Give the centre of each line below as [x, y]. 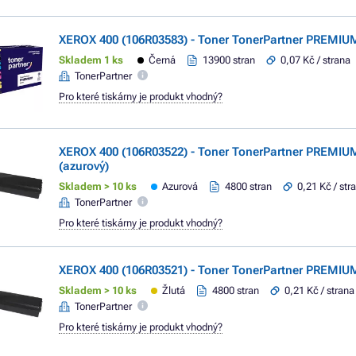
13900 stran [229, 60]
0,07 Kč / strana [316, 60]
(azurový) [84, 166]
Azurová [180, 186]
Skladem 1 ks [91, 60]
